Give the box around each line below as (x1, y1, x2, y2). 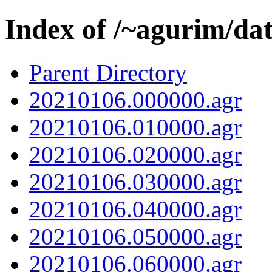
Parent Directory (29, 59, 187, 86)
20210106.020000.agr (29, 141, 242, 168)
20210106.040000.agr (29, 195, 242, 222)
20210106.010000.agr (29, 114, 242, 140)
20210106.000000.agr (29, 86, 242, 113)
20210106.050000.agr (29, 223, 242, 250)
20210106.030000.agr (29, 168, 242, 195)
